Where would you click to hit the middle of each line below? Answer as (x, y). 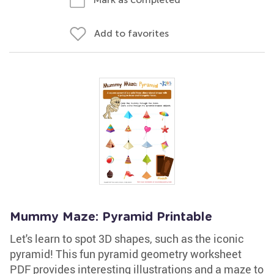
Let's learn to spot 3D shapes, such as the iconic (127, 239)
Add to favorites (131, 33)
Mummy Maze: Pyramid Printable (111, 217)
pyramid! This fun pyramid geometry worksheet (126, 254)
